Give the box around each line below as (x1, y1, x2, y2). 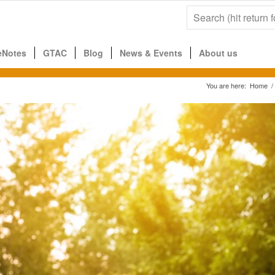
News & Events (120, 47, 182, 59)
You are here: (206, 80, 246, 90)
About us (199, 47, 238, 59)
